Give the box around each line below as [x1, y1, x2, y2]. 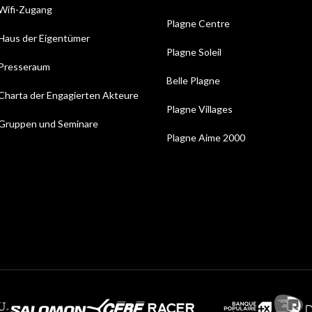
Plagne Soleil [166, 46, 221, 58]
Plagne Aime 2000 [166, 132, 245, 144]
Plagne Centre [166, 17, 230, 30]
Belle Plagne [166, 75, 220, 87]
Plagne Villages [166, 103, 233, 116]
